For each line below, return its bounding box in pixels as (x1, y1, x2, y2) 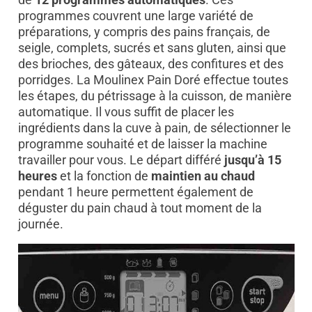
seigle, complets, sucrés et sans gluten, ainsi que (17, 40, 286, 55)
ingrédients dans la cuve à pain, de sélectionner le (17, 120, 291, 135)
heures (17, 168, 60, 183)
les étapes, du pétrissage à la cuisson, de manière (17, 88, 292, 103)
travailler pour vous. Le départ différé (17, 152, 224, 167)
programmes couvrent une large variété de (17, 8, 253, 23)
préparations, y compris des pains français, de (17, 24, 270, 39)
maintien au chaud (150, 168, 255, 183)
